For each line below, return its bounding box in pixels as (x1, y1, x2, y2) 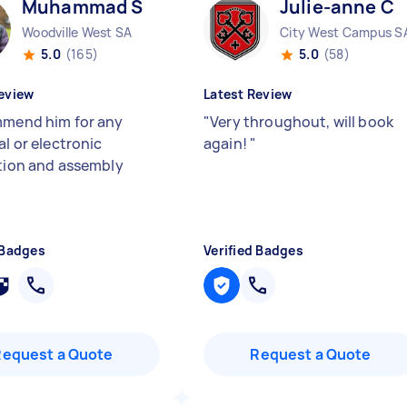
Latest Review (203, 85, 293, 103)
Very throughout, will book (210, 112, 394, 132)
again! (203, 134, 251, 154)
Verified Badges (203, 242, 303, 259)
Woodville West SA (22, 24, 133, 41)
